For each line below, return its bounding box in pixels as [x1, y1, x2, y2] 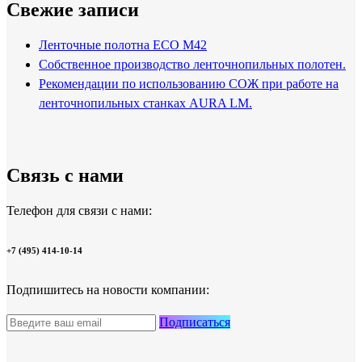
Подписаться [159, 315, 230, 330]
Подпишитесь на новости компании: [6, 283, 209, 297]
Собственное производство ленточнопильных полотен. [39, 57, 346, 71]
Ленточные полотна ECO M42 [39, 37, 207, 52]
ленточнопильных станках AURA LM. [39, 95, 252, 110]
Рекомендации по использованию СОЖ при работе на [39, 76, 339, 90]
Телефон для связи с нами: [6, 204, 152, 218]
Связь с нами [6, 165, 124, 187]
